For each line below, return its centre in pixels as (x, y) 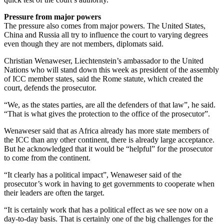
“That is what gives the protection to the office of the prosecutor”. (107, 113)
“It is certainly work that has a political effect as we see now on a (106, 209)
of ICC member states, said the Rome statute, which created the (103, 78)
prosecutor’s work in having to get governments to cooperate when (109, 183)
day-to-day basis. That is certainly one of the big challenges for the (108, 218)
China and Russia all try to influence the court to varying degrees (106, 34)
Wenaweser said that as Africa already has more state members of (106, 130)
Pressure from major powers (52, 16)
